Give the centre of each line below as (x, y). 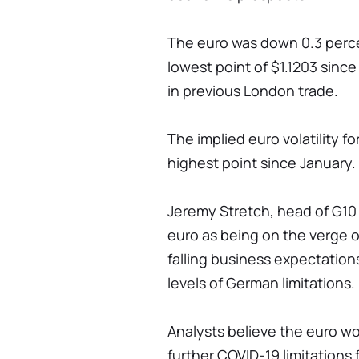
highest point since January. (262, 162)
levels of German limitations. (261, 282)
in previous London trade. (253, 90)
